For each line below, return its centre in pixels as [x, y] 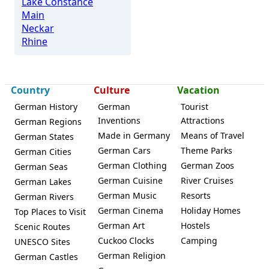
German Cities [43, 151]
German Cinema [130, 210]
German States [44, 136]
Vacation [198, 90]
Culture [112, 90]
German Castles [46, 256]
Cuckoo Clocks [126, 240]
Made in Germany [134, 135]
